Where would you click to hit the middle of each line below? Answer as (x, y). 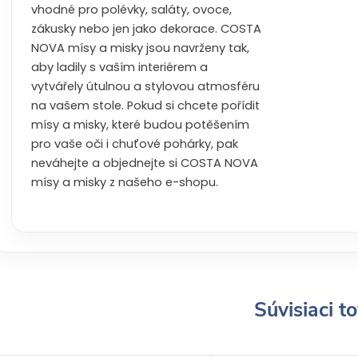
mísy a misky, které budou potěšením (140, 125)
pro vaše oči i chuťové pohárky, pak (135, 144)
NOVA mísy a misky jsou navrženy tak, (140, 48)
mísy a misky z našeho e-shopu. (125, 182)
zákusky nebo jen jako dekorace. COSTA (146, 29)
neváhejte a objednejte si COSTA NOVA (145, 163)
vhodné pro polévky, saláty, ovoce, (131, 10)
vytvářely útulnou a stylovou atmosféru (145, 86)
